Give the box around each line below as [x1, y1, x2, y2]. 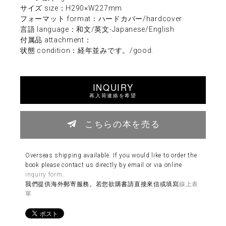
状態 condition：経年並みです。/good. [20, 46, 154, 54]
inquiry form [25, 171, 63, 178]
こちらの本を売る [85, 117, 160, 130]
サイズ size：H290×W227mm [20, 4, 122, 12]
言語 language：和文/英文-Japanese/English [20, 25, 175, 33]
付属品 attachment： [20, 35, 92, 44]
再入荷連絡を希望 [89, 91, 137, 99]
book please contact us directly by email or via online [25, 161, 182, 168]
